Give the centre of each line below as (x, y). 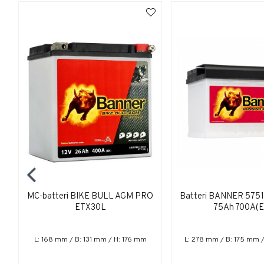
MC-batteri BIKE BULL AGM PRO (90, 197)
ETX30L (90, 208)
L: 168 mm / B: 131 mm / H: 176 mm (90, 240)
